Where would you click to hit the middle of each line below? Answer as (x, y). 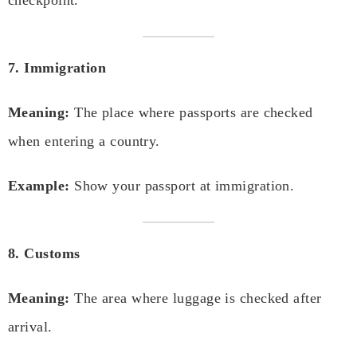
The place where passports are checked (191, 113)
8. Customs (44, 254)
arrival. (30, 327)
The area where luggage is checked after (196, 298)
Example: (39, 186)
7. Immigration (57, 68)
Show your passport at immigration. (182, 186)
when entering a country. (84, 141)
